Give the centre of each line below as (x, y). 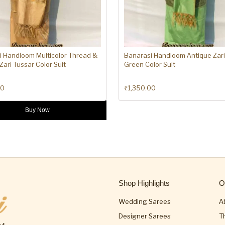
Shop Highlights (144, 183)
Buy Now (37, 110)
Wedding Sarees (145, 202)
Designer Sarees (145, 216)
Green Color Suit (150, 65)
